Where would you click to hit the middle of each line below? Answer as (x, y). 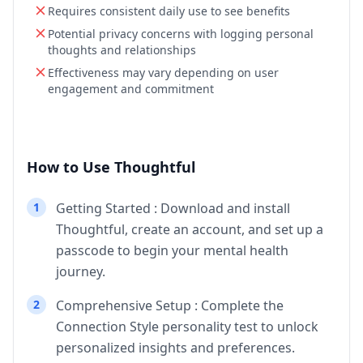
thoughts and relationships (122, 50)
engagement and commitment (131, 89)
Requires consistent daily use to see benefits (169, 11)
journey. (81, 272)
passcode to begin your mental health (172, 251)
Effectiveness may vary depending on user (163, 73)
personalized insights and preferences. (175, 348)
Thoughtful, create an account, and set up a (190, 230)
